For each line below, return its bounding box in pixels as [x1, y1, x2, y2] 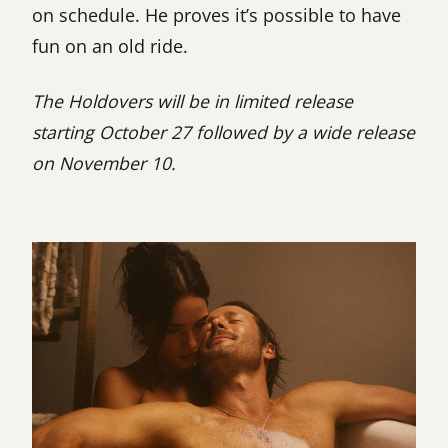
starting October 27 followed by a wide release [32, 119, 415, 144]
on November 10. [32, 150, 176, 175]
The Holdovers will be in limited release [32, 88, 353, 113]
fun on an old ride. [32, 33, 188, 58]
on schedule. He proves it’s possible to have [32, 2, 401, 27]
